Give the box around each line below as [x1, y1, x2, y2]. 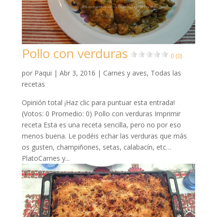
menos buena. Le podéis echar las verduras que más [21, 131, 187, 140]
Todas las [150, 68, 181, 77]
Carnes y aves [103, 68, 147, 77]
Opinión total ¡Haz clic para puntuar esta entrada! [21, 97, 175, 107]
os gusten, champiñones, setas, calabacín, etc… [21, 142, 171, 152]
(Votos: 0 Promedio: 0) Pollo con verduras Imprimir [21, 108, 181, 118]
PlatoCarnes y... [21, 153, 70, 163]
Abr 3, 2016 [59, 68, 95, 77]
